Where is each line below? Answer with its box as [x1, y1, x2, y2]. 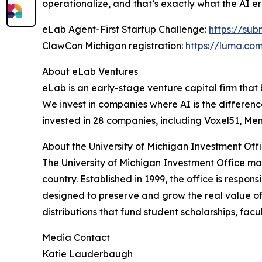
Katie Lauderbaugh [42, 248, 133, 260]
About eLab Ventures [42, 65, 138, 78]
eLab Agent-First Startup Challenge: [42, 23, 209, 36]
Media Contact [42, 232, 110, 244]
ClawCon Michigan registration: [42, 40, 185, 52]
